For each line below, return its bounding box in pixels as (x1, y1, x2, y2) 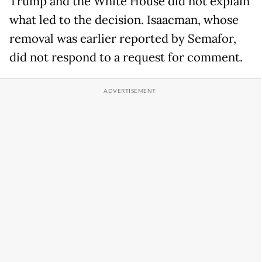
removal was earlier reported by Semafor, (9, 31, 236, 47)
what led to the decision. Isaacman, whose (9, 12, 239, 28)
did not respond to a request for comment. (9, 50, 243, 65)
